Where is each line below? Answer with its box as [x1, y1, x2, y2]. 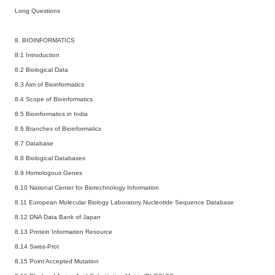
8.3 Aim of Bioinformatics [15, 80, 84, 88]
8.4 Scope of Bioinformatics [15, 95, 93, 103]
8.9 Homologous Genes [15, 169, 82, 176]
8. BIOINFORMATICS [15, 36, 75, 44]
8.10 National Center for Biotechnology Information [15, 184, 159, 191]
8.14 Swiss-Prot [15, 242, 59, 250]
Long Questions [15, 7, 60, 14]
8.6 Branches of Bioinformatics [15, 125, 101, 132]
